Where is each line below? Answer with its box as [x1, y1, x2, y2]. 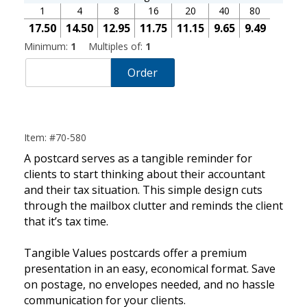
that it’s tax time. [24, 214, 108, 230]
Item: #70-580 [24, 131, 86, 145]
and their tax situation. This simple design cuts [24, 182, 262, 198]
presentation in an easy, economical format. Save [24, 261, 275, 277]
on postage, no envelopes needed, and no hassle [24, 277, 275, 293]
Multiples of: [88, 39, 145, 53]
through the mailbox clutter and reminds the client [24, 198, 283, 214]
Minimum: [24, 39, 71, 53]
